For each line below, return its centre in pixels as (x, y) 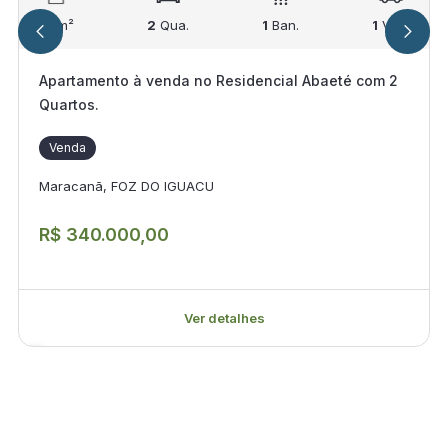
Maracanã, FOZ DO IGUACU (126, 185)
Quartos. (68, 104)
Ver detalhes (224, 318)
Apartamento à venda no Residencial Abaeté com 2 (218, 80)
